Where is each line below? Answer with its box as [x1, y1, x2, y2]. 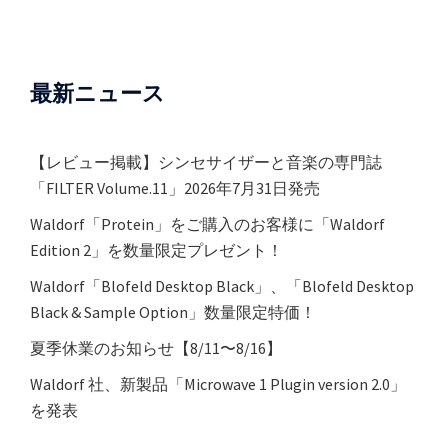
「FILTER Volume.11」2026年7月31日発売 [30, 178, 320, 199]
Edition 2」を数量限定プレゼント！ [30, 240, 283, 261]
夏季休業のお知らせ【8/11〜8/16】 [30, 338, 282, 359]
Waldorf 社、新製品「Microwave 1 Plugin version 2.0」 [30, 374, 406, 395]
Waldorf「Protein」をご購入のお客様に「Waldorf [30, 214, 385, 235]
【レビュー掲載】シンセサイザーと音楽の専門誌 [30, 152, 382, 173]
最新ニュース [30, 79, 165, 108]
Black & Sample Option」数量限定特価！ [30, 302, 316, 323]
